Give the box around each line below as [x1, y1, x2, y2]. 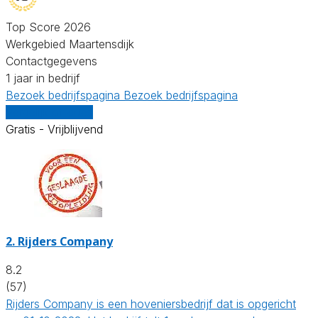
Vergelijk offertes [6, 104, 93, 119]
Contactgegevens [6, 53, 97, 68]
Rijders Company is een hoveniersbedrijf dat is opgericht [6, 296, 296, 311]
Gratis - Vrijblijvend [6, 121, 103, 136]
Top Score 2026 [6, 19, 91, 34]
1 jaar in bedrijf [6, 70, 80, 85]
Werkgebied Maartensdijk [6, 36, 134, 51]
